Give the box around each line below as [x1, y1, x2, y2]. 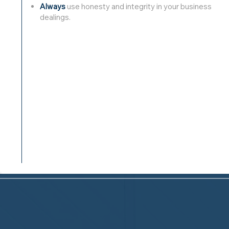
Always [40, 1, 66, 11]
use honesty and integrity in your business [65, 1, 212, 11]
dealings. [40, 12, 71, 22]
